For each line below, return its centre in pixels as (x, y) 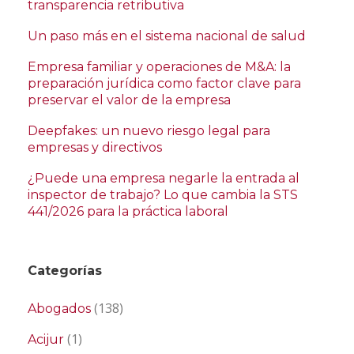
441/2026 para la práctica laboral (128, 212)
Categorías (65, 271)
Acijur (46, 340)
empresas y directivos (95, 148)
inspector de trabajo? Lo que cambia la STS (163, 195)
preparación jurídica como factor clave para (164, 84)
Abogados (59, 309)
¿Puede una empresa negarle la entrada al (164, 179)
